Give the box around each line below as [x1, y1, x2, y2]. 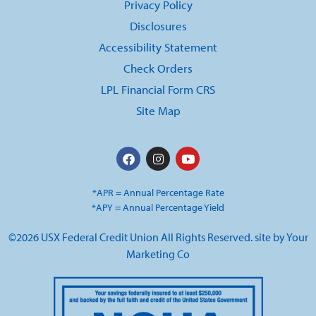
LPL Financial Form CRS [101, 82, 215, 97]
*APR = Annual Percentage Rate [92, 186, 224, 200]
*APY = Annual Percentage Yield [92, 200, 224, 214]
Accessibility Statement [99, 39, 217, 55]
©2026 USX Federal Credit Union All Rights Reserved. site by [8, 230, 286, 245]
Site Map [135, 103, 181, 119]
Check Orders [123, 61, 193, 76]
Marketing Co [126, 247, 190, 262]
